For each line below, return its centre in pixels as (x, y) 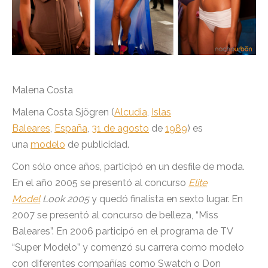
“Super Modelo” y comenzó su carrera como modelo (128, 248)
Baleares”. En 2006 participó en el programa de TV (122, 232)
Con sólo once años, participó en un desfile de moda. (128, 167)
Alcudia (131, 112)
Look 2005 (66, 199)
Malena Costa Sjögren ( (63, 112)
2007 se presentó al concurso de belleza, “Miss (115, 215)
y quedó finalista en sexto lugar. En (166, 199)
